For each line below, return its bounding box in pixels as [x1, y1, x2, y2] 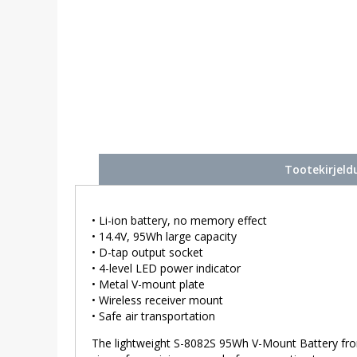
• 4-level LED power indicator [91, 261, 241, 277]
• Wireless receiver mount [91, 292, 223, 308]
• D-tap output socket [91, 245, 203, 261]
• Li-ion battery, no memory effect [91, 213, 267, 229]
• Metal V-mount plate [91, 277, 205, 292]
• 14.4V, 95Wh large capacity [91, 229, 237, 245]
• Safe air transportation [91, 308, 215, 324]
